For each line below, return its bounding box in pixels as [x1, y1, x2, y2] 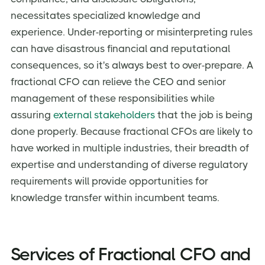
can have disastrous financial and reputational [11, 42, 230, 54]
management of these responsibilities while [11, 92, 215, 104]
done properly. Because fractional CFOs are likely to [11, 125, 253, 137]
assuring [11, 108, 53, 121]
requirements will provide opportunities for [11, 174, 208, 187]
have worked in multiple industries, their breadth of [11, 141, 249, 154]
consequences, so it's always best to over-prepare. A [11, 59, 253, 71]
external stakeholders [53, 108, 155, 121]
